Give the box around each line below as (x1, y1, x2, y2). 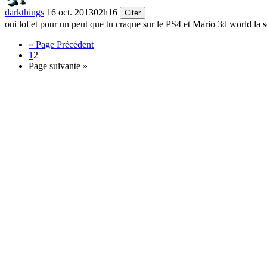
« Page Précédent (29, 39, 94, 50)
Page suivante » (29, 61, 88, 72)
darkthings (5, 7, 44, 18)
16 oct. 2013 (46, 7, 94, 18)
